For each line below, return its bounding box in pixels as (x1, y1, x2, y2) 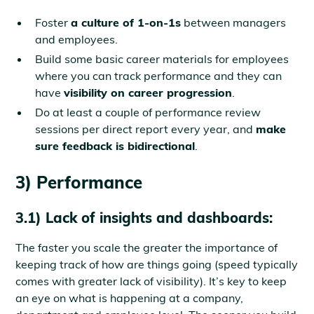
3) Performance (15, 172, 143, 193)
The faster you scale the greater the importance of (15, 240, 278, 254)
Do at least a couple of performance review (35, 105, 261, 119)
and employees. (35, 32, 118, 46)
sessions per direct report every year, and (35, 122, 257, 136)
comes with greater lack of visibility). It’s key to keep (15, 274, 287, 288)
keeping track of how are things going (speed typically (15, 257, 299, 271)
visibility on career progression (64, 86, 233, 100)
